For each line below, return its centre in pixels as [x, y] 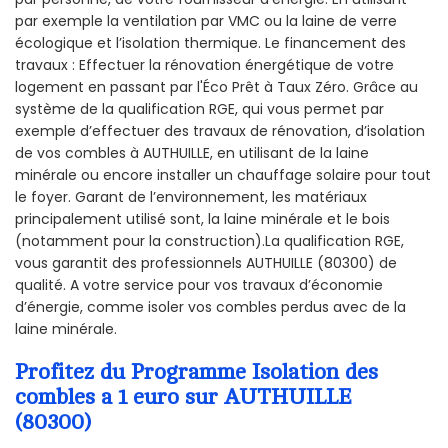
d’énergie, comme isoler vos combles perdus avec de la [210, 307]
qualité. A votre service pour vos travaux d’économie [199, 285]
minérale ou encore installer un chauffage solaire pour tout [223, 175]
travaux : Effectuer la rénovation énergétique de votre [204, 65]
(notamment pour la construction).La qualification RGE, [209, 241]
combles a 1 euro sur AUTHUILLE [183, 397]
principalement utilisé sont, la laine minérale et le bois [202, 219]
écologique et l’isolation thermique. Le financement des [210, 43]
